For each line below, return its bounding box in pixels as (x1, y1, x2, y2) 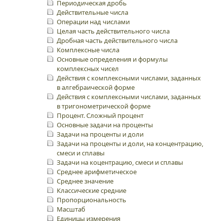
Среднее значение (57, 177, 113, 185)
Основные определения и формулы (57, 55, 168, 64)
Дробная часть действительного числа (57, 36, 178, 45)
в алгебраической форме (57, 83, 135, 92)
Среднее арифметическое (57, 167, 137, 176)
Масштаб (57, 205, 85, 214)
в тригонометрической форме (57, 102, 150, 110)
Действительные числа (57, 8, 128, 17)
